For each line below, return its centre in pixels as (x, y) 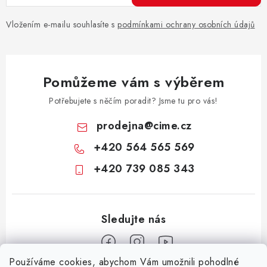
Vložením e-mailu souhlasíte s (62, 24)
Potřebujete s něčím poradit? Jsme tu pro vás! (133, 101)
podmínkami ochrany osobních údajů (186, 24)
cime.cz (173, 126)
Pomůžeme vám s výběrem (133, 82)
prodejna (120, 126)
